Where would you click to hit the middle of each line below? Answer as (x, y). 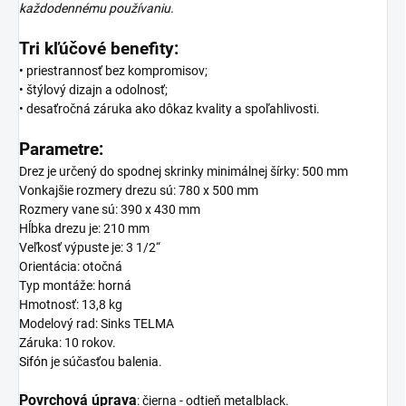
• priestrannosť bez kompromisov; (113, 70)
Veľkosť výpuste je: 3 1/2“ (90, 247)
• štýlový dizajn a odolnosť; (93, 89)
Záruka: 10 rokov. (68, 342)
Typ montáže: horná (75, 285)
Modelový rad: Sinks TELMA (97, 323)
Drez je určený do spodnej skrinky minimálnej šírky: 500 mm (184, 171)
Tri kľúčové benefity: (99, 48)
